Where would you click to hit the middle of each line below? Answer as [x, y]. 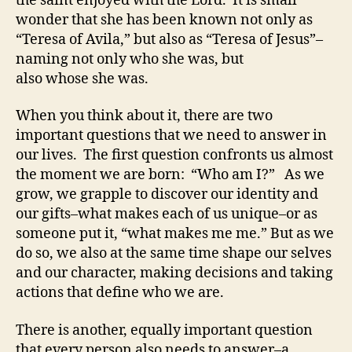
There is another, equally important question [164, 330]
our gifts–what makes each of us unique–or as [167, 214]
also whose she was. [82, 79]
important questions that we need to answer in [171, 136]
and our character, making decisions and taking [174, 273]
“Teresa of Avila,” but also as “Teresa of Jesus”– [169, 39]
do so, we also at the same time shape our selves [174, 253]
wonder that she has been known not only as [164, 20]
